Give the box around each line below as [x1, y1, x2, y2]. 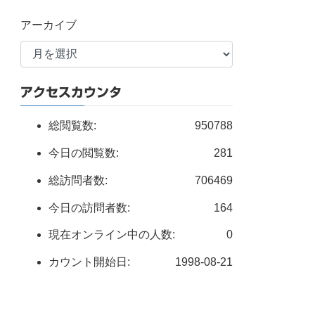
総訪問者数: [49, 174, 108, 186]
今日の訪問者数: [49, 201, 131, 214]
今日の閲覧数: [49, 146, 120, 159]
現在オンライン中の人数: [49, 229, 176, 241]
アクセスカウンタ [20, 86, 122, 99]
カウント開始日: [49, 256, 131, 269]
